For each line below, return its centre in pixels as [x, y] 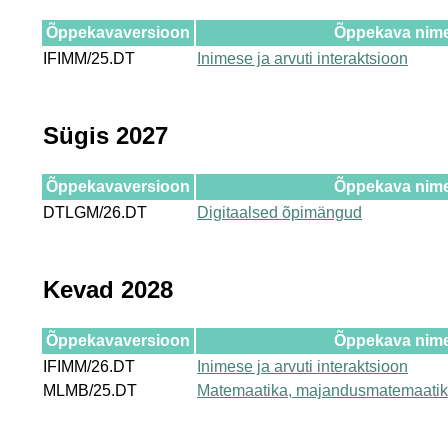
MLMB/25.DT [90, 390]
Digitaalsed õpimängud [279, 212]
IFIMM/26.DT [89, 366]
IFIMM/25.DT [89, 58]
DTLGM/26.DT [95, 212]
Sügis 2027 [105, 135]
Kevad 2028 [108, 289]
